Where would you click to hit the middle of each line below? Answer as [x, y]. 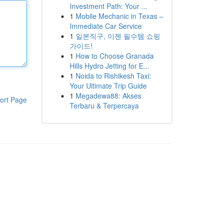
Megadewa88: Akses [108, 96]
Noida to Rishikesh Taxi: [113, 76]
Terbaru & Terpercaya [104, 106]
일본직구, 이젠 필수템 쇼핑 [118, 36]
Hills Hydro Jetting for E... [109, 66]
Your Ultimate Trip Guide [108, 86]
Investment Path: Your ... [108, 6]
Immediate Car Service [106, 26]
